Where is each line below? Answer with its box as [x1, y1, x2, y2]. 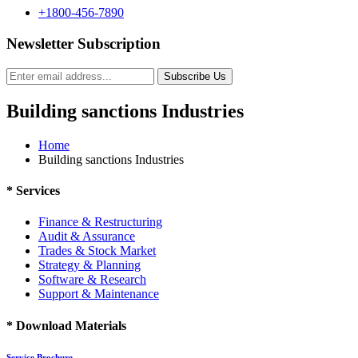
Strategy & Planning [38, 258, 141, 272]
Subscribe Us [164, 70, 226, 82]
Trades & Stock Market [38, 244, 156, 258]
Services [13, 183, 60, 197]
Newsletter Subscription [6, 35, 161, 53]
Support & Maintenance [38, 287, 159, 301]
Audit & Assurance [38, 229, 135, 244]
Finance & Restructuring [38, 215, 162, 229]
